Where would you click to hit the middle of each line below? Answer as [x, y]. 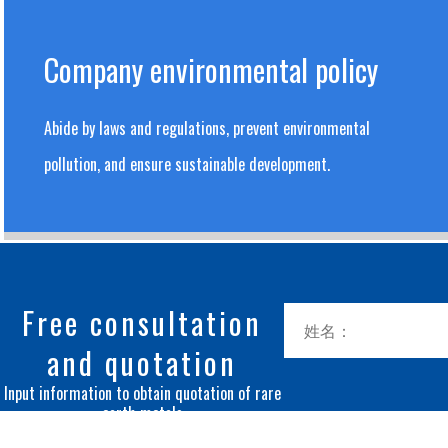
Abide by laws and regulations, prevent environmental [207, 128]
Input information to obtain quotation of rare [142, 393]
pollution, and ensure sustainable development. [187, 164]
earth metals [142, 413]
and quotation [142, 362]
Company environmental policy [211, 69]
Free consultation [142, 322]
